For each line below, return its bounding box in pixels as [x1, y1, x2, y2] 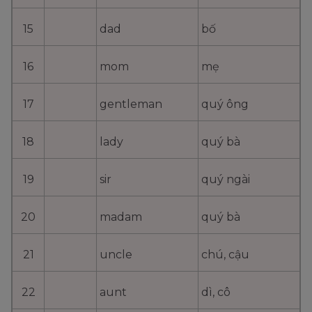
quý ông [201, 97, 249, 111]
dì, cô [201, 286, 231, 299]
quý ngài [201, 173, 250, 187]
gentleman [100, 97, 162, 111]
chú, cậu [201, 248, 249, 262]
